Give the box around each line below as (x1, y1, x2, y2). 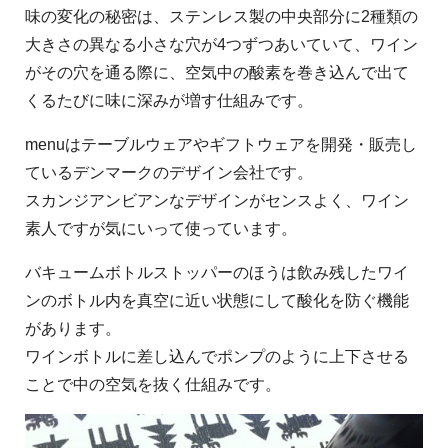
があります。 (25, 319, 121, 337)
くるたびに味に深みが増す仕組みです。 (25, 91, 313, 109)
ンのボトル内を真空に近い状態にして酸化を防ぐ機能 (25, 291, 409, 309)
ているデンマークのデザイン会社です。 (25, 163, 313, 181)
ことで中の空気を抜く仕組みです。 (25, 375, 281, 393)
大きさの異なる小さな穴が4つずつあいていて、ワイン (25, 35, 418, 53)
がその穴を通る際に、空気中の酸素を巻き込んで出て (25, 63, 409, 81)
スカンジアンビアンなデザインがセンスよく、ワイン (25, 191, 409, 209)
